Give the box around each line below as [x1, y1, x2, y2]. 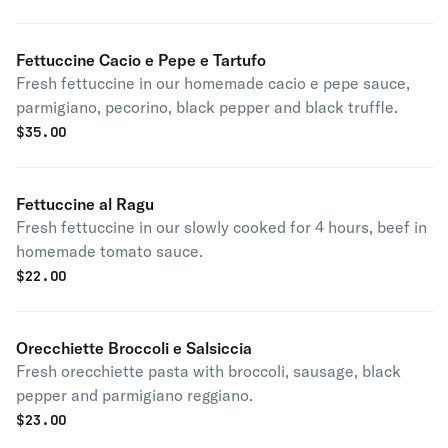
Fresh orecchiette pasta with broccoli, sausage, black [16, 361, 401, 381]
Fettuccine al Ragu [16, 194, 154, 214]
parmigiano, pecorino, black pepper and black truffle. [16, 97, 398, 117]
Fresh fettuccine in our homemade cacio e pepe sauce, [16, 73, 410, 93]
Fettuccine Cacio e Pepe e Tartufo [16, 50, 266, 70]
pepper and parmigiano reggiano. [16, 385, 253, 405]
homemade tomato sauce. [16, 241, 203, 261]
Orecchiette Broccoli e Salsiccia [16, 338, 252, 358]
